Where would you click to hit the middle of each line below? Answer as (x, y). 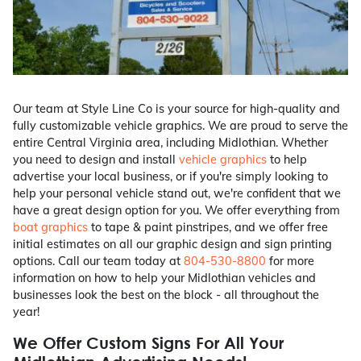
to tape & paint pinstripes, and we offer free (208, 228)
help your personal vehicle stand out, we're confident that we (177, 194)
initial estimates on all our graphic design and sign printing (172, 245)
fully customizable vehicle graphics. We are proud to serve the (180, 126)
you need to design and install (96, 160)
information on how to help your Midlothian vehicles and (164, 278)
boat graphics (50, 228)
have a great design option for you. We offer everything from (176, 211)
